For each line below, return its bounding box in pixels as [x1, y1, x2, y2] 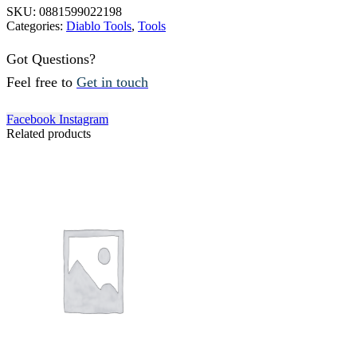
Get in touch [76, 74, 148, 91]
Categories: [6, 18, 66, 33]
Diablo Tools [66, 18, 131, 33]
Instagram [59, 112, 108, 126]
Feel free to [6, 74, 76, 91]
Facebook [6, 112, 56, 126]
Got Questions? [6, 51, 96, 68]
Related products [6, 126, 91, 140]
